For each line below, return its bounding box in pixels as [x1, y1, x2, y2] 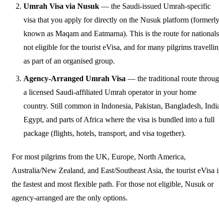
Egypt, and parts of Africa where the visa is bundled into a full [23, 115, 215, 124]
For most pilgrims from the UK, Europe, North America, [12, 152, 186, 161]
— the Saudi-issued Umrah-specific [99, 1, 211, 10]
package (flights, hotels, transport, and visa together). [23, 129, 186, 137]
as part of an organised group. [23, 56, 115, 65]
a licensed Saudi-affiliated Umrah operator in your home [23, 88, 197, 96]
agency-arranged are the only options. [12, 193, 128, 202]
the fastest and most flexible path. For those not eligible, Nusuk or [12, 179, 214, 188]
